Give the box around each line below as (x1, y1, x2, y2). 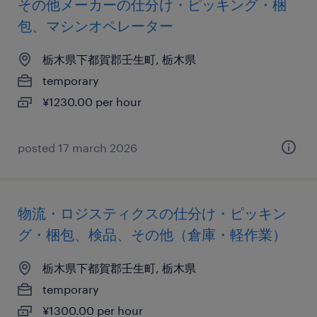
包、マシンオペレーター (18, 17, 173, 34)
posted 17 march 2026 (18, 141, 137, 154)
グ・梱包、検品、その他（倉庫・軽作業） (18, 226, 287, 243)
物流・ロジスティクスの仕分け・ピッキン (18, 204, 287, 221)
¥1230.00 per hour (42, 95, 142, 108)
